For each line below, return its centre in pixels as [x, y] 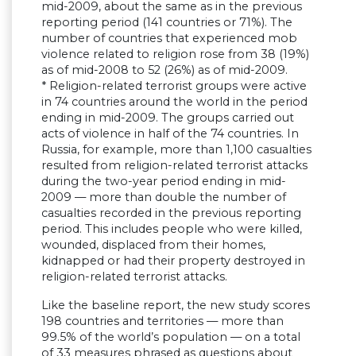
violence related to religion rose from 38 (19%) [175, 54]
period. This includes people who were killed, [172, 229]
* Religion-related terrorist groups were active [174, 86]
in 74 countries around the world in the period [174, 102]
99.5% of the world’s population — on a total [171, 337]
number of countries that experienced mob [169, 39]
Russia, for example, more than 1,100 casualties [176, 150]
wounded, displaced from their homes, [153, 245]
